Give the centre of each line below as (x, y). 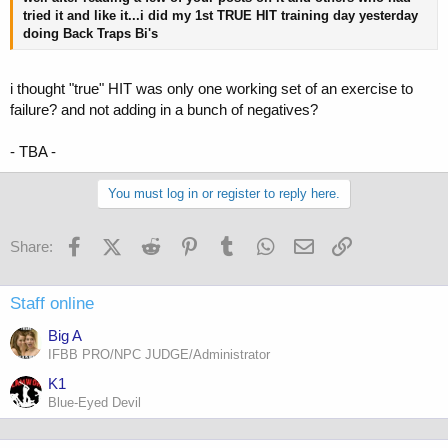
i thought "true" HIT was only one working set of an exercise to (211, 89)
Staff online (52, 304)
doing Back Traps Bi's (90, 33)
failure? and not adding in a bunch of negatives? (164, 110)
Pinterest (230, 244)
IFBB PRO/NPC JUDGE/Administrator (159, 354)
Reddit (184, 244)
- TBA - (33, 152)
